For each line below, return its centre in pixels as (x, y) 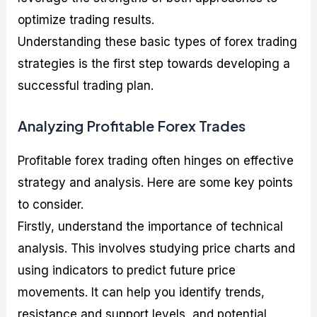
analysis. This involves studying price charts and (157, 248)
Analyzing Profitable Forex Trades (132, 125)
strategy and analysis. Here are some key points (156, 182)
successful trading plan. (86, 85)
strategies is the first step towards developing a (154, 63)
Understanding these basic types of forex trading (158, 41)
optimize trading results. (86, 19)
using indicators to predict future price (127, 270)
